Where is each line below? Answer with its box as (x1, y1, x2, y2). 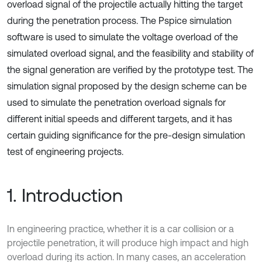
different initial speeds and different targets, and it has (7, 113, 232, 124)
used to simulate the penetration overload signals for (7, 97, 226, 108)
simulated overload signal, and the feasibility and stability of (7, 48, 254, 58)
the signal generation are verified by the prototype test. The (7, 64, 253, 75)
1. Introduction (7, 184, 123, 206)
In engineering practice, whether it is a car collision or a (7, 223, 234, 234)
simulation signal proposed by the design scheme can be (7, 81, 247, 91)
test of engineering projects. (7, 146, 123, 157)
